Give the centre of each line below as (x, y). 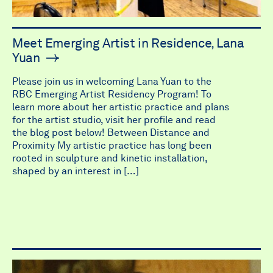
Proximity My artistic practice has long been (112, 145)
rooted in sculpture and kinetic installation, (110, 158)
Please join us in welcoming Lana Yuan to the (112, 81)
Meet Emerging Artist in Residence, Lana (128, 43)
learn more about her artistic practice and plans (121, 107)
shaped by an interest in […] (76, 171)
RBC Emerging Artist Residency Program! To (112, 94)
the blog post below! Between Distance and (111, 132)
